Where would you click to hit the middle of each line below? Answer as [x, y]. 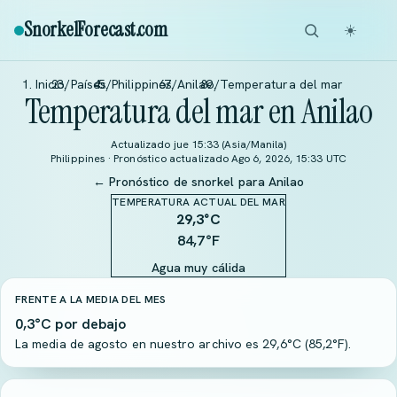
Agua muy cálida [198, 268]
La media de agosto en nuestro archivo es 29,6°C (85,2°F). [183, 344]
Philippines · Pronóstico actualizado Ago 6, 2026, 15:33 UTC [198, 159]
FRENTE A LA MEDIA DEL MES [91, 300]
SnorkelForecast [80, 30]
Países [89, 84]
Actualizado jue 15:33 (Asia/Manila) [198, 144]
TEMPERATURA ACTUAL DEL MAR [198, 202]
